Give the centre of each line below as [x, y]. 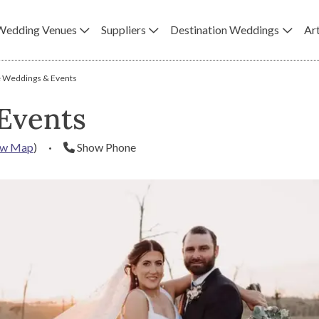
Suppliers [124, 30]
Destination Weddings [225, 30]
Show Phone [106, 147]
